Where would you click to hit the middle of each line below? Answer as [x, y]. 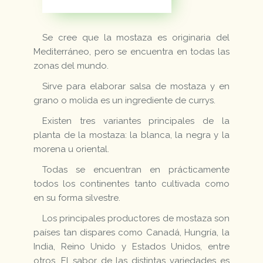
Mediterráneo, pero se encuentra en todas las [131, 52]
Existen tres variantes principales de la [136, 121]
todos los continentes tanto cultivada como [131, 184]
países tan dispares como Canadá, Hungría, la [131, 233]
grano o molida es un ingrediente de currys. [125, 101]
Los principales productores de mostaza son [136, 219]
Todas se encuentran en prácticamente [136, 170]
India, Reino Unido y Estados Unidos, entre [131, 247]
